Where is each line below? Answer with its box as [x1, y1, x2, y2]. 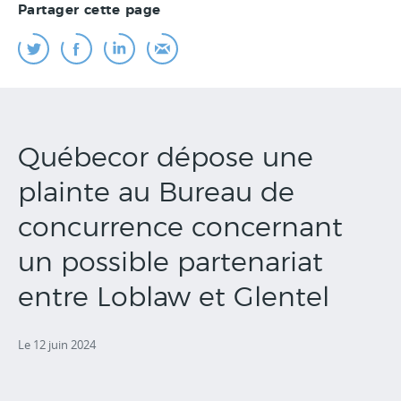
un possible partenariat [18, 250, 323, 277]
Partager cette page [18, 4, 161, 17]
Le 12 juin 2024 [18, 337, 96, 353]
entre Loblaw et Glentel [18, 285, 329, 311]
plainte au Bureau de [18, 180, 294, 207]
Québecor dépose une [18, 145, 313, 172]
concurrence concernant [18, 215, 343, 242]
